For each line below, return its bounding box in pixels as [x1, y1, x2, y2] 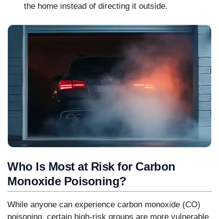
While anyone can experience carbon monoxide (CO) [7, 200, 200, 210]
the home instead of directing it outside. [24, 1, 168, 11]
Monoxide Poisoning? [7, 174, 127, 188]
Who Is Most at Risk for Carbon [7, 159, 175, 173]
